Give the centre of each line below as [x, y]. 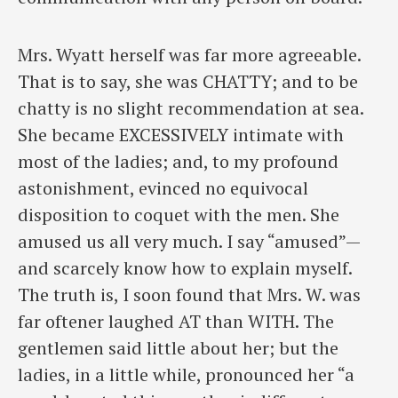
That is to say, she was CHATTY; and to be [188, 81]
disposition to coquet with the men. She [179, 214]
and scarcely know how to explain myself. [185, 267]
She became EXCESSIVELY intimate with [181, 134]
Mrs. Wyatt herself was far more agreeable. [189, 54]
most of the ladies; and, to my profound [178, 161]
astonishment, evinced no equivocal [163, 187]
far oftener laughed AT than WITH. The [176, 321]
